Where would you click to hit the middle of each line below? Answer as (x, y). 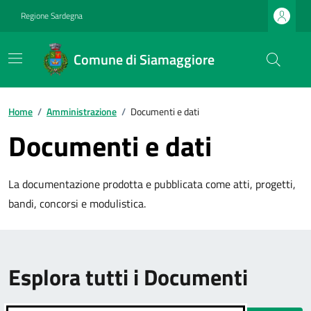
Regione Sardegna (52, 16)
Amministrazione (82, 111)
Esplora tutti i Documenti (128, 277)
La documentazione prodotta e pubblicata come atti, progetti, (152, 184)
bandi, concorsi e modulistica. (77, 203)
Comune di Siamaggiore (144, 59)
